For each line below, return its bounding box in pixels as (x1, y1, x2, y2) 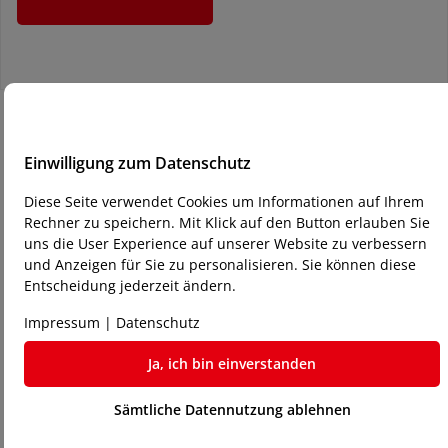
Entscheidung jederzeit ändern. (24, 275, 236, 295)
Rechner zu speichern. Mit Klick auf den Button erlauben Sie (24, 212, 430, 232)
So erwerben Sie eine (111, 266, 337, 297)
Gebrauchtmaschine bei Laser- (60, 292, 388, 323)
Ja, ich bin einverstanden (148, 353, 316, 373)
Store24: (179, 318, 269, 349)
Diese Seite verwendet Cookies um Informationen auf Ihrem (24, 191, 424, 211)
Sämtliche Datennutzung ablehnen (113, 399, 351, 419)
